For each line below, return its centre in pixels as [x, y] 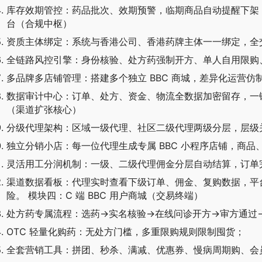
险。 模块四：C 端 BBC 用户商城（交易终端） [105, 196]
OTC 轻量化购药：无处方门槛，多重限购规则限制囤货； [125, 232]
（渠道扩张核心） [44, 110]
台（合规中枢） [39, 24]
